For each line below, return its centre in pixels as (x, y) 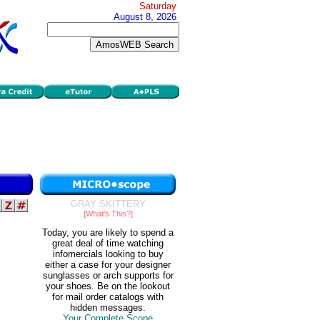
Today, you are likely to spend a (108, 233)
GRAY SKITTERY (108, 204)
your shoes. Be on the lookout (108, 286)
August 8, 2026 (145, 17)
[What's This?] (108, 214)
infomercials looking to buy (108, 254)
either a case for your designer (108, 265)
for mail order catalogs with (108, 297)
